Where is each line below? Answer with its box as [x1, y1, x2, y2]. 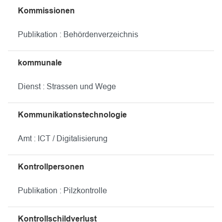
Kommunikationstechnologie [18, 111, 127, 119]
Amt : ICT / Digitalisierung [18, 134, 108, 143]
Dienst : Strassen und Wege [18, 82, 116, 91]
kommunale [18, 58, 62, 67]
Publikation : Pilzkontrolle [18, 186, 107, 195]
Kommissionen [18, 6, 75, 15]
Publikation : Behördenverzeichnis [18, 30, 138, 39]
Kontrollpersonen [18, 163, 84, 171]
